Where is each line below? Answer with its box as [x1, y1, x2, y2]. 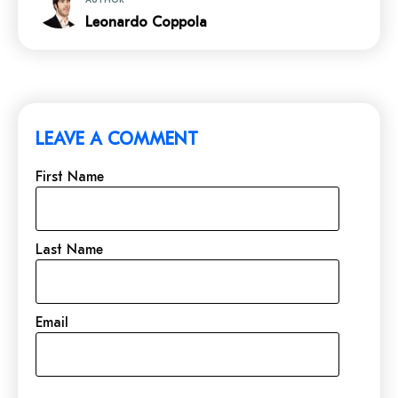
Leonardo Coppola [85, 13, 207, 30]
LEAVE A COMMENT [36, 128, 198, 149]
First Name [36, 168, 104, 185]
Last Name [36, 241, 103, 258]
